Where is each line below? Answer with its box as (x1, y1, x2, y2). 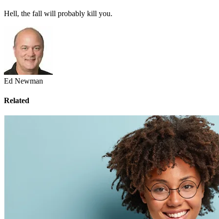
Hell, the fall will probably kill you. (4, 9, 112, 18)
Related (4, 96, 29, 105)
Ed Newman (4, 77, 43, 86)
